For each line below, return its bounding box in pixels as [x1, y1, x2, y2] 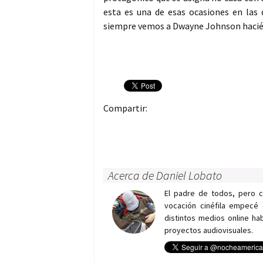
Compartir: [103, 102, 147, 114]
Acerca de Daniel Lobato [108, 168, 222, 183]
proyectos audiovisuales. [164, 225, 253, 236]
